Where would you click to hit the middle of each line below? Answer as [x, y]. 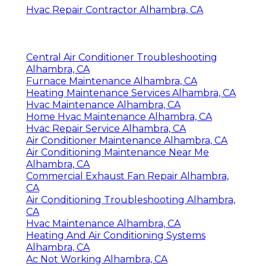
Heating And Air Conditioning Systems [116, 235]
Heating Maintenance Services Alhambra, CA [131, 93]
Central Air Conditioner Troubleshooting [122, 57]
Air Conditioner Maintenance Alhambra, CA [127, 140]
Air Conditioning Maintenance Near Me [118, 152]
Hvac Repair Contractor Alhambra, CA [115, 9]
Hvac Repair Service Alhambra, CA [106, 128]
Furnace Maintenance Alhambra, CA [112, 81]
